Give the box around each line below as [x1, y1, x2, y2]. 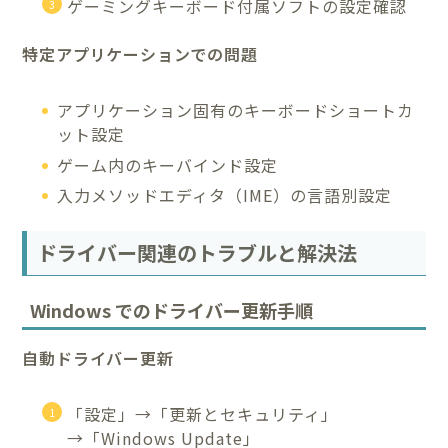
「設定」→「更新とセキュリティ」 [67, 402, 339, 427]
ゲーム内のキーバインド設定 [57, 152, 279, 177]
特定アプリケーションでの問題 [22, 42, 258, 67]
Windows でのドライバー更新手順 [30, 297, 314, 324]
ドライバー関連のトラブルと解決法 [37, 237, 358, 267]
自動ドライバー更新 [22, 346, 174, 371]
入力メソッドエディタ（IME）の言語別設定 [57, 182, 393, 207]
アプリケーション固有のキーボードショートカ [57, 98, 415, 123]
